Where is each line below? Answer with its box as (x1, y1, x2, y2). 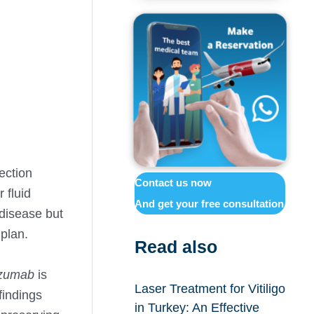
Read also (134, 237, 217, 257)
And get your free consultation (134, 197, 284, 210)
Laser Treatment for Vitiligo (134, 281, 285, 296)
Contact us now (134, 176, 212, 189)
